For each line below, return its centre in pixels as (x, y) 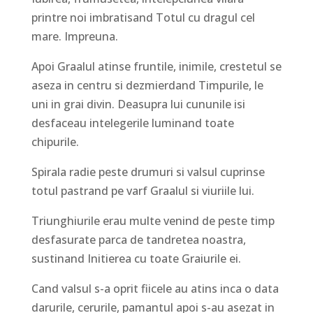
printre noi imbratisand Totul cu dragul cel (143, 18)
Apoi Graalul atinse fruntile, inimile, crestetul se (156, 67)
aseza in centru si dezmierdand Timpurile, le (147, 86)
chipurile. (55, 142)
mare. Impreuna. (74, 37)
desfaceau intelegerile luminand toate (132, 123)
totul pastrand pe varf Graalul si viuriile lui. (143, 191)
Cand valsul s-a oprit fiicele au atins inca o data (155, 289)
